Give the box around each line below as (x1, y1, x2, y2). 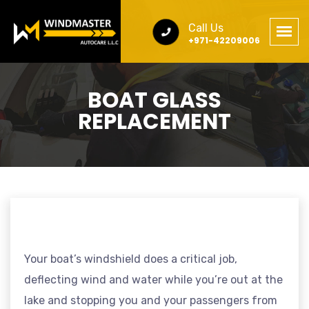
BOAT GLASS (88, 85, 221, 115)
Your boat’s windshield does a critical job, (24, 252, 237, 266)
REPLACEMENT (78, 106, 231, 137)
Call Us (188, 21, 223, 34)
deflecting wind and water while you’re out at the (24, 273, 283, 286)
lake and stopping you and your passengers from (24, 294, 277, 307)
